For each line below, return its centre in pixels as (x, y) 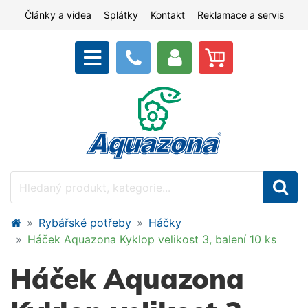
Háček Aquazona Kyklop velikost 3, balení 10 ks (152, 239)
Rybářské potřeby (85, 223)
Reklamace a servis (240, 15)
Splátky (121, 15)
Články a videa (58, 15)
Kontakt (167, 15)
